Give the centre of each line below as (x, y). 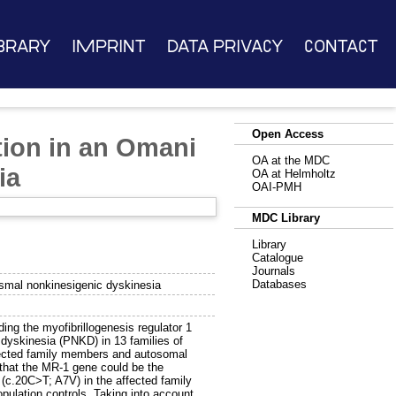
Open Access (288, 134)
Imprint (108, 46)
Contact (342, 46)
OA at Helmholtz (294, 174)
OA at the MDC (291, 160)
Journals (274, 271)
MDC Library (286, 218)
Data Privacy (225, 46)
